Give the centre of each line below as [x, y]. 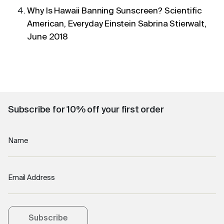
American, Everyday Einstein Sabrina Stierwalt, [117, 24]
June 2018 [47, 37]
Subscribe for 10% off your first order [86, 110]
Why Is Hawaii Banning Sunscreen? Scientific [115, 11]
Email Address [32, 178]
